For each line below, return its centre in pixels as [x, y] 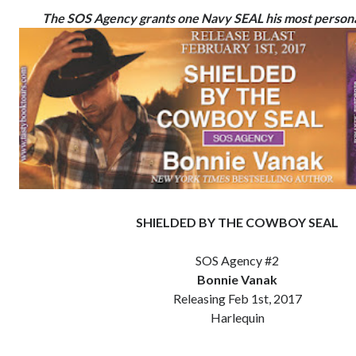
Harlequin [237, 318]
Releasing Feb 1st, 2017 [237, 299]
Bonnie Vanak [238, 280]
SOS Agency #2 [238, 261]
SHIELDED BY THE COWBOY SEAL [238, 222]
